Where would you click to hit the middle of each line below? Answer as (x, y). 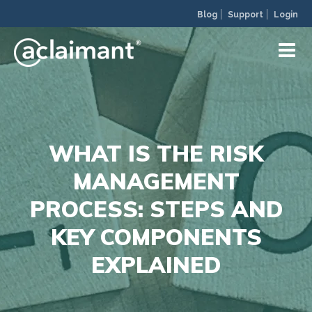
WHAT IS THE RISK (156, 153)
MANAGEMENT (156, 181)
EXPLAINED (156, 265)
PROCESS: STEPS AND (156, 209)
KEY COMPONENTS (156, 237)
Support (245, 15)
